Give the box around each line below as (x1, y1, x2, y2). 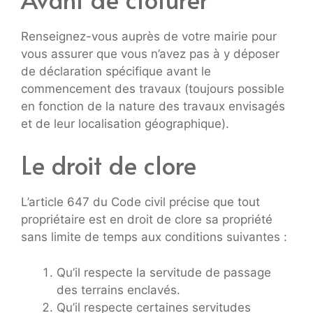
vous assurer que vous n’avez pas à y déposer (21, 46, 279, 61)
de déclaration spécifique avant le (21, 64, 211, 78)
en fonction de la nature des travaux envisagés (21, 99, 285, 113)
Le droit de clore (21, 147, 196, 182)
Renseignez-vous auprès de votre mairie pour (21, 29, 277, 43)
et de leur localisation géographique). (21, 116, 229, 131)
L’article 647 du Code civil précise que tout (21, 195, 260, 209)
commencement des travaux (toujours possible (21, 81, 284, 96)
